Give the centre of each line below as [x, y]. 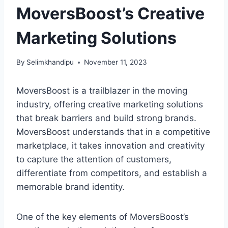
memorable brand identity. [70, 187]
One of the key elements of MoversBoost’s [103, 217]
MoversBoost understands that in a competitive [113, 132]
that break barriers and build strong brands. [106, 118]
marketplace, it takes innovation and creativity [110, 146]
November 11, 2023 [116, 62]
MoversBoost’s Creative [110, 13]
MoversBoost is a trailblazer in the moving [102, 91]
